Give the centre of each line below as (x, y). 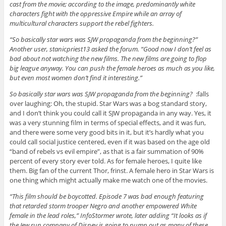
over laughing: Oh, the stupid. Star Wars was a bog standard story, (108, 103)
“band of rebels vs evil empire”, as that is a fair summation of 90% (106, 151)
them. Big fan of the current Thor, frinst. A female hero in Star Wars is (111, 170)
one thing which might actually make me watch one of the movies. (109, 180)
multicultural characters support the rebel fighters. (81, 23)
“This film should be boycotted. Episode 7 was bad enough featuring (106, 196)
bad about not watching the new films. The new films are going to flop (108, 58)
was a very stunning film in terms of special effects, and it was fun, (107, 122)
